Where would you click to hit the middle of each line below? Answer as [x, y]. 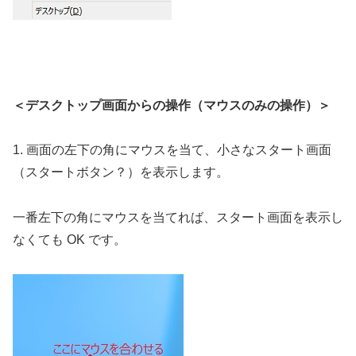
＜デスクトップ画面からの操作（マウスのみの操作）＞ [172, 105]
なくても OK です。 [70, 240]
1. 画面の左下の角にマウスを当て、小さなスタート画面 [172, 150]
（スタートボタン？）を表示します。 [121, 172]
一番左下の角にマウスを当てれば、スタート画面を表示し [178, 218]
